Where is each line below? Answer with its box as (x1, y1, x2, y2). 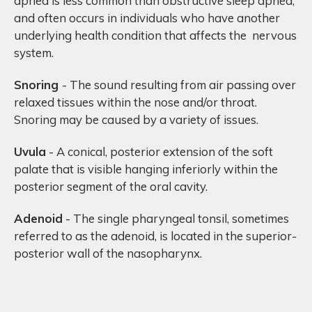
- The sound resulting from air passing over (62, 77, 296, 92)
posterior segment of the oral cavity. (14, 178, 208, 194)
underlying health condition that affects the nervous (14, 27, 297, 42)
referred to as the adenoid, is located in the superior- (14, 228, 297, 243)
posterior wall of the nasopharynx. (14, 245, 202, 260)
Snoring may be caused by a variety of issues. (14, 111, 258, 127)
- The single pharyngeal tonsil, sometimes (63, 210, 289, 226)
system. (14, 45, 54, 60)
